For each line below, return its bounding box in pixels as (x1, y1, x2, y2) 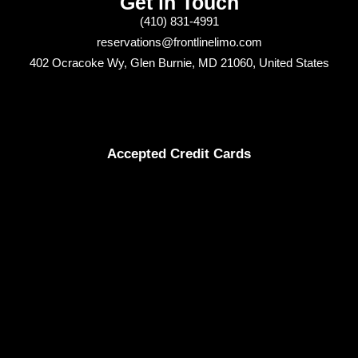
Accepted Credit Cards (107, 145, 251, 161)
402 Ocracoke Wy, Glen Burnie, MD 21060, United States (29, 55, 329, 70)
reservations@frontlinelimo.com (96, 34, 262, 49)
